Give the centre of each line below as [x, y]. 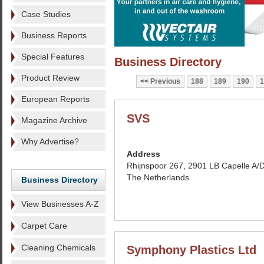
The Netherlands [158, 177]
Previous [165, 81]
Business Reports [54, 35]
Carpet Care [44, 226]
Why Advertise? [50, 141]
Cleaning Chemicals [58, 247]
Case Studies [46, 14]
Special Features [53, 57]
